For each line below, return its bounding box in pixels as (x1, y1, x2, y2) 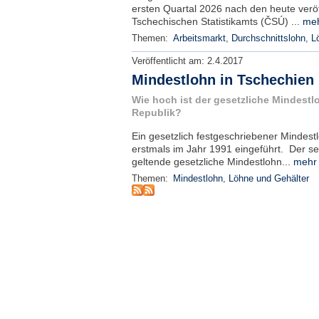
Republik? (131, 107, 182, 118)
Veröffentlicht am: (131, 56, 207, 66)
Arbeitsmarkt (172, 33, 226, 43)
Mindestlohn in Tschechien (131, 72, 314, 88)
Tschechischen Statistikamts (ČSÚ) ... (131, 16, 303, 27)
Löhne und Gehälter (228, 174, 309, 184)
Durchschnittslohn (231, 33, 305, 43)
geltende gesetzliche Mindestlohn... (131, 156, 293, 167)
